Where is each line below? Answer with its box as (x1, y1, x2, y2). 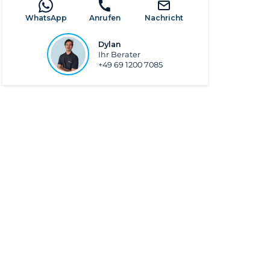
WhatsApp (25, 13, 67, 23)
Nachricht (145, 13, 184, 23)
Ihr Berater (98, 49, 141, 59)
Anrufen (89, 13, 121, 23)
